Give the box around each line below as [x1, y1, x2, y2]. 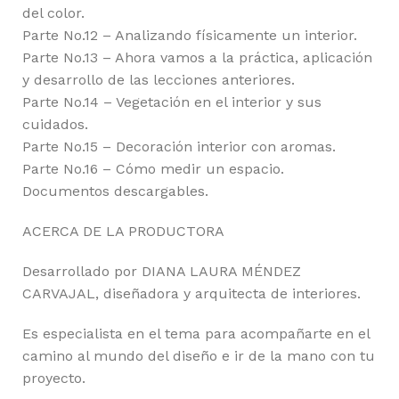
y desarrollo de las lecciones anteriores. [22, 71, 295, 89]
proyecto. [22, 370, 85, 387]
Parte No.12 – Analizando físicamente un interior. [22, 27, 357, 45]
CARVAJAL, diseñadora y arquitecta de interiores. [22, 285, 361, 303]
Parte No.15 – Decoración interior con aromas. [22, 138, 336, 156]
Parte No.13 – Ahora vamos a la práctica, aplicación [22, 49, 372, 67]
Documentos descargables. [22, 183, 208, 200]
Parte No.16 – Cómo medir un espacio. [22, 160, 284, 178]
